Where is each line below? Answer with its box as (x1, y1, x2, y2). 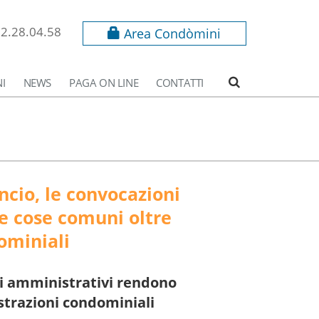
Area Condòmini (120, 25, 221, 42)
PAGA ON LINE (68, 75, 139, 90)
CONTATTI (156, 75, 204, 90)
